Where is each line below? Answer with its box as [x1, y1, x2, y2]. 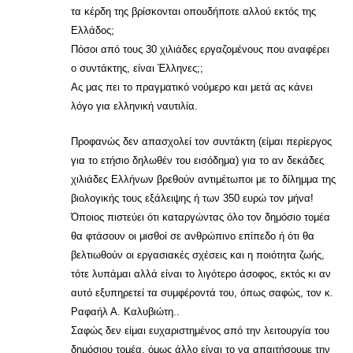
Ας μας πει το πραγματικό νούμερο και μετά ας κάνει [71, 81, 313, 93]
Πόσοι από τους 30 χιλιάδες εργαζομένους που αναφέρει [71, 43, 329, 55]
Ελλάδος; [71, 24, 114, 36]
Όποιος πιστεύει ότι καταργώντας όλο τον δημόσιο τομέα [71, 211, 330, 223]
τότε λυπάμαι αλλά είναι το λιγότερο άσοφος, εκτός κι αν [71, 268, 331, 280]
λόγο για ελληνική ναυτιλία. [71, 100, 198, 112]
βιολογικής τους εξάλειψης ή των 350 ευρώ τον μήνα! [71, 192, 314, 204]
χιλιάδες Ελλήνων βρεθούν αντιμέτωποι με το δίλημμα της [71, 173, 336, 185]
